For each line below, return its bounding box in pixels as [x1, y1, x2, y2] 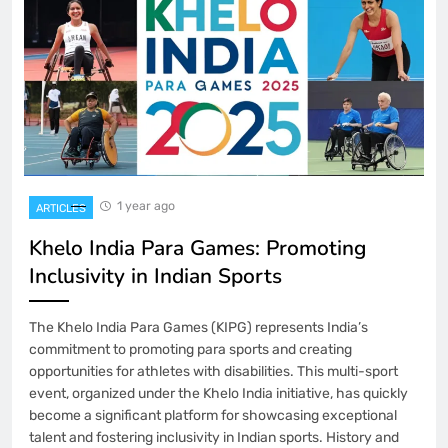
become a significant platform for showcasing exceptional [29, 406, 397, 424]
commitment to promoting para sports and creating [29, 340, 352, 358]
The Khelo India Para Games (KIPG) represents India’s [29, 318, 368, 336]
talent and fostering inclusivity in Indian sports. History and [29, 428, 399, 446]
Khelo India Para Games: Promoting [29, 233, 366, 262]
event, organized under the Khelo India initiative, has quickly [29, 384, 408, 402]
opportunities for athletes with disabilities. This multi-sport [29, 362, 398, 380]
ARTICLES [36, 201, 86, 215]
